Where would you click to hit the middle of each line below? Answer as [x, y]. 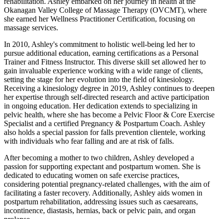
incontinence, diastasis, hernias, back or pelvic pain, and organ [100, 211]
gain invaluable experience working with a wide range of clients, [103, 71]
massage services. [31, 28]
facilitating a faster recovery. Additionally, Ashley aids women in [103, 193]
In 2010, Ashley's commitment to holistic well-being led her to [99, 44]
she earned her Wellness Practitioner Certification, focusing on [99, 19]
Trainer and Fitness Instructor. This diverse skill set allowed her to [105, 62]
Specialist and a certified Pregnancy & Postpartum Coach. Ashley [105, 124]
